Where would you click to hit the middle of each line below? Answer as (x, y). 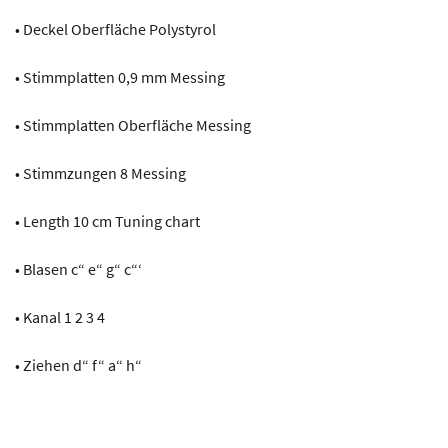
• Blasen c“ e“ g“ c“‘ (78, 268)
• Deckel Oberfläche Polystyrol (115, 28)
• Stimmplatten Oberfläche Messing (133, 124)
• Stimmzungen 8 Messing (100, 172)
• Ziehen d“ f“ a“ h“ (78, 364)
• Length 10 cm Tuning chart (107, 220)
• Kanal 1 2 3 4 (60, 316)
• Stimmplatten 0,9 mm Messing (120, 76)
